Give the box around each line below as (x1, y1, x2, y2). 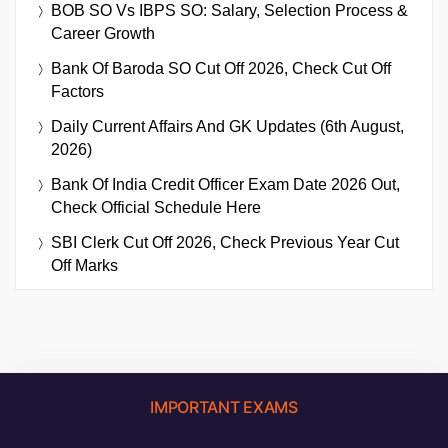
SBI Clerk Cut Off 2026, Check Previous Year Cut (51, 234, 399, 252)
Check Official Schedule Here (51, 199, 261, 217)
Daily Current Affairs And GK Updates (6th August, (51, 118, 404, 136)
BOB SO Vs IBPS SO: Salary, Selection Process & (51, 2, 408, 20)
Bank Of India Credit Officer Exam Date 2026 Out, (51, 176, 400, 194)
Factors (51, 83, 104, 101)
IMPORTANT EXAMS (150, 397, 298, 418)
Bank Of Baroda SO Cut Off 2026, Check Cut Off (51, 60, 391, 78)
